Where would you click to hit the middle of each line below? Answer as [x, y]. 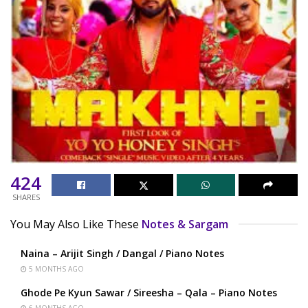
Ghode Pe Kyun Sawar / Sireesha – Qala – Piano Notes [149, 292]
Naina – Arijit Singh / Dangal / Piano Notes [122, 253]
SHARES [26, 197]
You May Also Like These [75, 224]
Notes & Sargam [185, 224]
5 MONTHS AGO [55, 268]
